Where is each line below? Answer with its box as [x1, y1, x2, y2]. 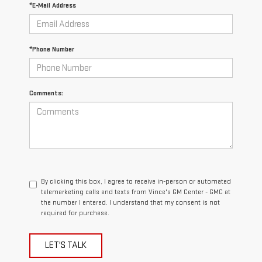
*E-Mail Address [29, 1, 76, 11]
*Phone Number [29, 45, 74, 54]
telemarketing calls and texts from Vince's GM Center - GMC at [41, 188, 230, 197]
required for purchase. [41, 209, 109, 218]
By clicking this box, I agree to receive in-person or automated [41, 177, 231, 187]
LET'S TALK [45, 240, 87, 251]
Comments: [29, 89, 63, 98]
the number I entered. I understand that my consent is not [41, 198, 220, 208]
